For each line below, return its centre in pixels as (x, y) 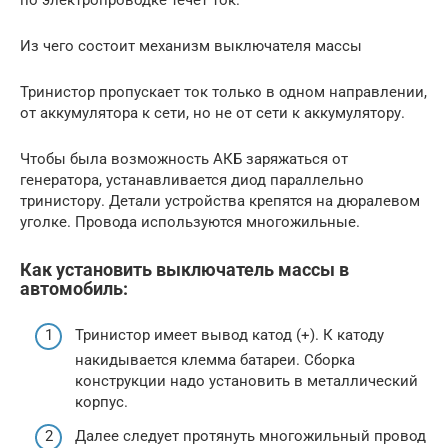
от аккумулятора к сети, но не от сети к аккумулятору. (212, 112)
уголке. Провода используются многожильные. (190, 221)
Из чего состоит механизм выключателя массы (191, 45)
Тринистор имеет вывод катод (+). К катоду (229, 335)
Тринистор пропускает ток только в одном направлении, (223, 91)
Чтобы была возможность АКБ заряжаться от (184, 158)
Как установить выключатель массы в (184, 269)
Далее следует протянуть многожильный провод (250, 435)
